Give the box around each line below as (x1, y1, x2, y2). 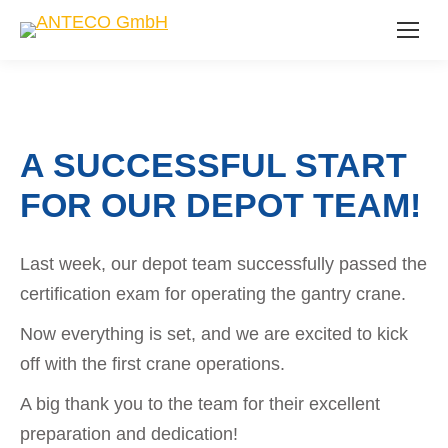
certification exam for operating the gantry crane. (20, 284, 406, 304)
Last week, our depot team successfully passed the (20, 254, 427, 274)
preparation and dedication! (20, 424, 238, 444)
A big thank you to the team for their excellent (20, 394, 380, 414)
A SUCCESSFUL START (20, 146, 407, 184)
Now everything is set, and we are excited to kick (20, 324, 408, 344)
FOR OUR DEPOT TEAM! (20, 186, 421, 224)
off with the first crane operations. (20, 354, 285, 374)
